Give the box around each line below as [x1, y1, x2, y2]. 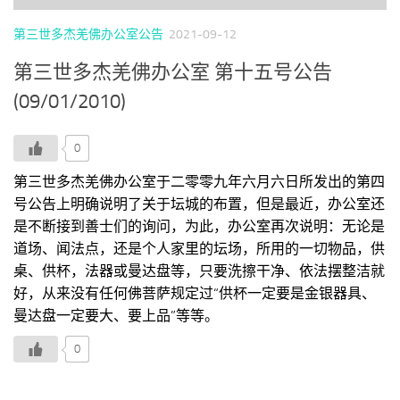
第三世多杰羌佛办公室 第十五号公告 [13, 60, 332, 84]
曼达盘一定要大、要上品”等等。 [13, 306, 219, 324]
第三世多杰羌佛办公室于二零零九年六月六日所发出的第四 [13, 172, 385, 190]
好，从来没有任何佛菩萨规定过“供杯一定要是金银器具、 [13, 284, 376, 302]
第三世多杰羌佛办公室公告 [13, 26, 163, 42]
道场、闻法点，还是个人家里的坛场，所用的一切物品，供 [13, 239, 385, 257]
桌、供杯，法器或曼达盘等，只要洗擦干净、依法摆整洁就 [13, 262, 385, 279]
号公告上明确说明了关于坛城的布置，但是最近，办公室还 [13, 195, 385, 212]
